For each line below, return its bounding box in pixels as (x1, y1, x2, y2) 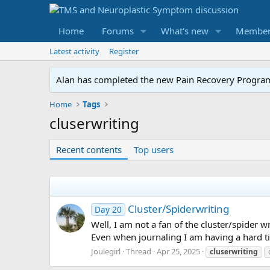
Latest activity (49, 46, 99, 57)
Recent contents (56, 143, 122, 155)
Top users (134, 143, 174, 155)
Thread (126, 245, 151, 257)
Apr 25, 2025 (157, 245, 200, 257)
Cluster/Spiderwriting (127, 202, 229, 216)
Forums (102, 25, 134, 37)
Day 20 (94, 204, 122, 216)
